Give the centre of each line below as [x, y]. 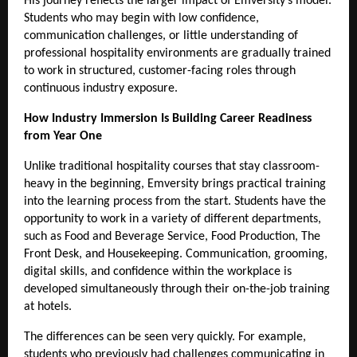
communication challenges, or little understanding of [161, 35]
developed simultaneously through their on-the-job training [177, 289]
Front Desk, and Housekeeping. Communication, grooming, [176, 254]
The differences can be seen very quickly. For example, [165, 337]
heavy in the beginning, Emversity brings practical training [175, 184]
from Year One [65, 136]
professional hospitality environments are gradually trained [177, 53]
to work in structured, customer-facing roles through [160, 71]
